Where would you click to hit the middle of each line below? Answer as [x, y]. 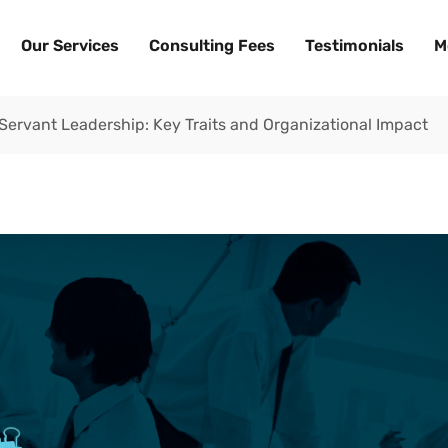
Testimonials [354, 45]
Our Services [69, 45]
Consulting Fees [211, 45]
